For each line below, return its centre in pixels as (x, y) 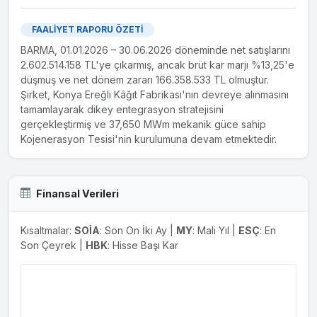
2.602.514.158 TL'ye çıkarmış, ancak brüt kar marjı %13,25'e (157, 64)
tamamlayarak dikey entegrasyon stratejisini (122, 109)
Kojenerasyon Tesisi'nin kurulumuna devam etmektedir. (149, 139)
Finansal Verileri (77, 193)
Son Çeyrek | (53, 245)
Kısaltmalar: (47, 230)
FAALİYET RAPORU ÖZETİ (87, 29)
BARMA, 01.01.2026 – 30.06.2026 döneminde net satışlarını (155, 50)
